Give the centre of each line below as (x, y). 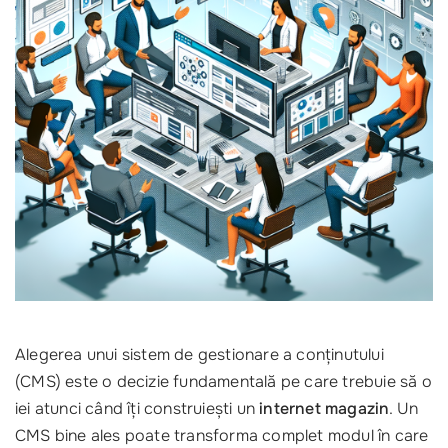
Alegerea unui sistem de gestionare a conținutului (199, 354)
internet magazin (324, 408)
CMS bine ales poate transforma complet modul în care (222, 435)
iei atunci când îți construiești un (137, 408)
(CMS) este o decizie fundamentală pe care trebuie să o (223, 381)
